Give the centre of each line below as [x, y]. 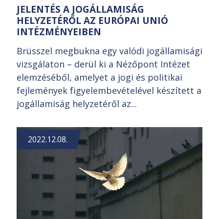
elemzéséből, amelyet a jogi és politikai [99, 77]
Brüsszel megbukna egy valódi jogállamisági [109, 51]
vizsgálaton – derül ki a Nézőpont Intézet [103, 64]
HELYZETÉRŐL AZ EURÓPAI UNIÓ [92, 20]
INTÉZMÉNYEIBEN [59, 32]
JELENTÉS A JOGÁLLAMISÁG [80, 9]
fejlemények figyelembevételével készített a [109, 90]
